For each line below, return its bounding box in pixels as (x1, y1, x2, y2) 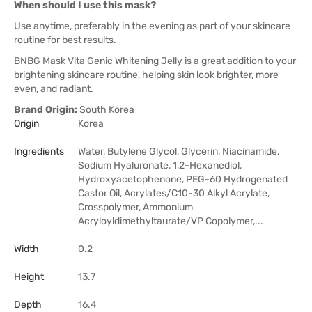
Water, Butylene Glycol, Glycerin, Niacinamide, (78, 146, 279, 157)
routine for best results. (14, 34, 116, 46)
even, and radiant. (14, 83, 93, 95)
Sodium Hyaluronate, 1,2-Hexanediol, (78, 159, 242, 171)
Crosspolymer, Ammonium (78, 201, 193, 213)
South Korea (77, 104, 134, 116)
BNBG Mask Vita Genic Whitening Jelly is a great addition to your (14, 55, 296, 67)
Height (14, 271, 44, 283)
